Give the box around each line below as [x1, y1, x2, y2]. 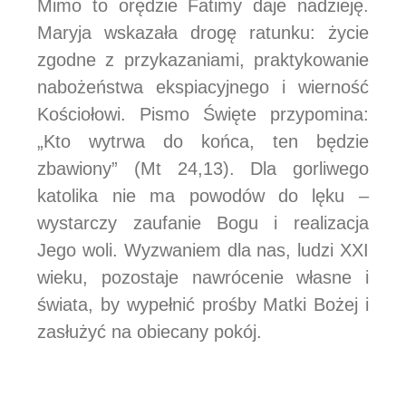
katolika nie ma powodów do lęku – [37, 185, 369, 206]
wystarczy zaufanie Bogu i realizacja [37, 212, 369, 233]
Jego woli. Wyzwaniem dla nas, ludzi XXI [37, 239, 369, 260]
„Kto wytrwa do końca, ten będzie [37, 130, 369, 151]
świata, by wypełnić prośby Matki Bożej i [37, 294, 369, 314]
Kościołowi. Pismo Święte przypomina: [37, 103, 369, 124]
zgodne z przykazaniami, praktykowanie [37, 49, 369, 70]
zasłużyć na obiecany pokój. [37, 321, 263, 342]
